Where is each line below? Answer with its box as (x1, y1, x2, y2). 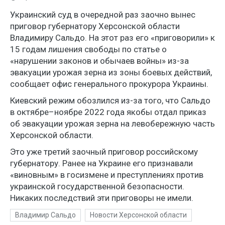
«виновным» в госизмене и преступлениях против (10, 169, 203, 180)
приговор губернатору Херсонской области (10, 21, 180, 31)
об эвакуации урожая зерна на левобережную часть (10, 118, 215, 129)
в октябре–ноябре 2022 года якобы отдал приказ (10, 106, 206, 117)
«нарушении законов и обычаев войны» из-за (10, 55, 189, 66)
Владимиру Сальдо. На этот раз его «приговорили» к (10, 32, 215, 43)
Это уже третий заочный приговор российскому (10, 146, 198, 157)
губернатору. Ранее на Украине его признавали (10, 158, 193, 168)
